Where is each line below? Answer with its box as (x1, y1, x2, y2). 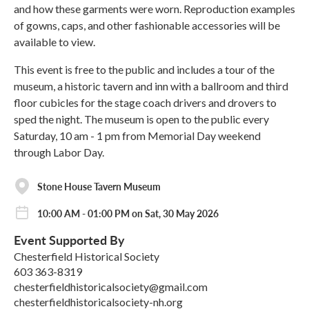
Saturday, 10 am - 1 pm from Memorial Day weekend (14, 129, 261, 143)
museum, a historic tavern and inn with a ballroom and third (14, 79, 288, 93)
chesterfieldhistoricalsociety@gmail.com (14, 280, 208, 294)
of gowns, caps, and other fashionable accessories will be (14, 19, 280, 32)
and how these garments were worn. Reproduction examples (14, 2, 295, 16)
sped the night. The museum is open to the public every (14, 112, 269, 126)
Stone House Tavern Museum (37, 179, 161, 193)
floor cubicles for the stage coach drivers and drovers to (14, 96, 277, 110)
